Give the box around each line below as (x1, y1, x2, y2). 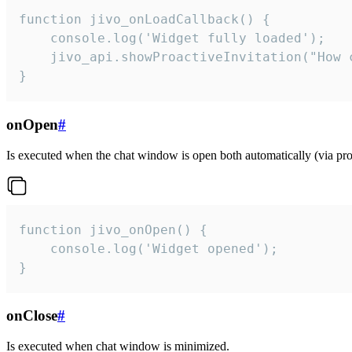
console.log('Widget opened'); (19, 240, 278, 256)
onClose (6, 307, 57, 324)
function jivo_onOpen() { (19, 222, 207, 237)
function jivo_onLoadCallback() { (19, 12, 270, 27)
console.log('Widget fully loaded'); (19, 31, 325, 46)
